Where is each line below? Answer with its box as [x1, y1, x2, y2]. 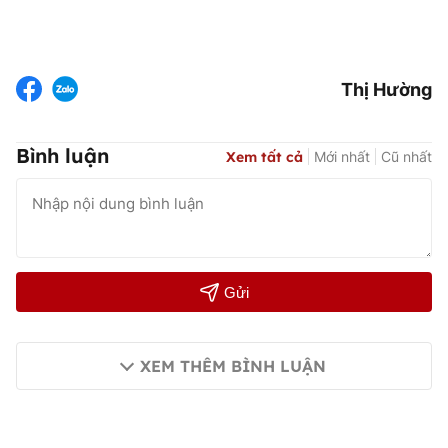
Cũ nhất [381, 147, 432, 165]
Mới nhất [314, 147, 370, 165]
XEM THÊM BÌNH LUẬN [140, 356, 326, 377]
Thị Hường [341, 78, 432, 100]
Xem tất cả [226, 147, 303, 166]
